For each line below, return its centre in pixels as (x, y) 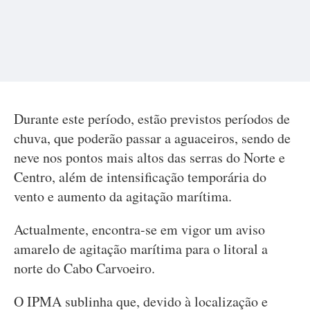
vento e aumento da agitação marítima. (123, 196)
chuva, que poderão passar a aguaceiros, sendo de (152, 138)
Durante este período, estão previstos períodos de (152, 119)
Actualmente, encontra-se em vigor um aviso (139, 229)
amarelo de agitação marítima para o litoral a (141, 249)
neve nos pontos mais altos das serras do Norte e (149, 157)
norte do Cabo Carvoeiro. (84, 268)
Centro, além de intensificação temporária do (140, 177)
